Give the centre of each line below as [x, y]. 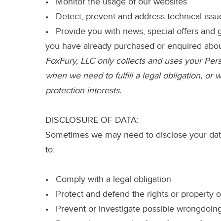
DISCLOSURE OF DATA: [92, 120]
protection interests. [83, 91]
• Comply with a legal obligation [108, 180]
